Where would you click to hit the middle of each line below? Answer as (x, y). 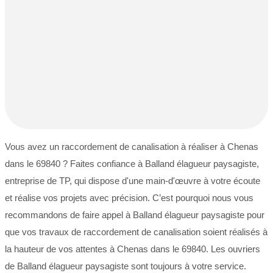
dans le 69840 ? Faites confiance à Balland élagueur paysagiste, (132, 164)
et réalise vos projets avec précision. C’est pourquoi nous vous (129, 198)
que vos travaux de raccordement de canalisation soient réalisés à (136, 232)
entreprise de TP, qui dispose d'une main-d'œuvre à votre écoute (133, 181)
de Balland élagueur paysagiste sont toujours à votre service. (126, 266)
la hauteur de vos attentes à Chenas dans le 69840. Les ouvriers (133, 249)
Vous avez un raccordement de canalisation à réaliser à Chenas (132, 147)
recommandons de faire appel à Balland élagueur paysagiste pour (135, 215)
